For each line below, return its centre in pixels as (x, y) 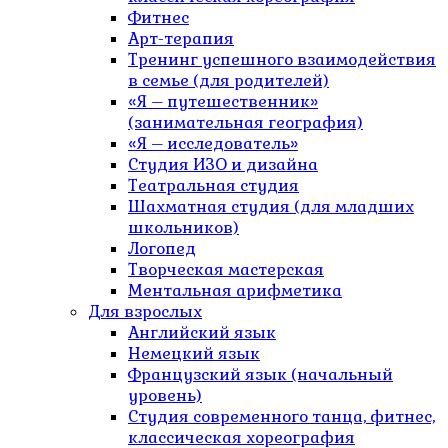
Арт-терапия (181, 39)
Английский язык (202, 333)
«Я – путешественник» (223, 102)
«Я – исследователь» (213, 144)
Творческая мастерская (226, 270)
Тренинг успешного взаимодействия (282, 60)
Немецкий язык (194, 354)
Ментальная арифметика (235, 291)
